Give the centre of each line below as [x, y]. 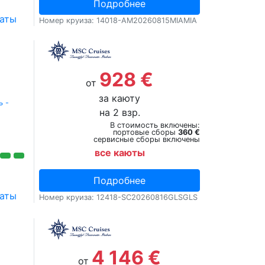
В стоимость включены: [155, 125]
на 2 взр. [119, 112]
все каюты [119, 153]
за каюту [120, 98]
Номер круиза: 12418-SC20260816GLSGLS [119, 197]
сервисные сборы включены [146, 139]
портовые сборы [145, 132]
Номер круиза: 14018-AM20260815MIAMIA [118, 20]
